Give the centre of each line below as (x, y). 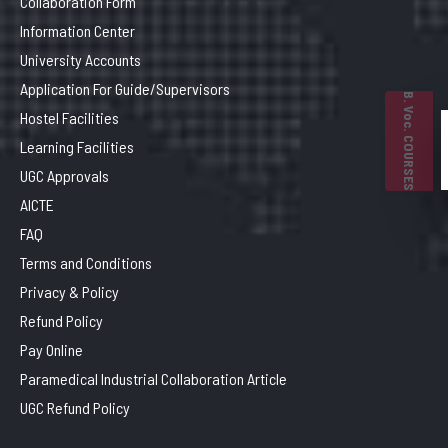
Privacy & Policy (69, 291)
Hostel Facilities (69, 117)
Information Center (77, 30)
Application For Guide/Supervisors (125, 88)
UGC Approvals (64, 175)
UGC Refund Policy (75, 407)
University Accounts (80, 59)
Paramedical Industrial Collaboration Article (153, 378)
